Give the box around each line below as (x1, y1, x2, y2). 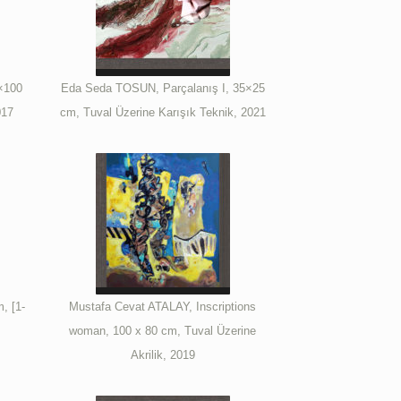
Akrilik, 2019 (130, 347, 195, 362)
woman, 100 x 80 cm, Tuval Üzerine (69, 323, 257, 337)
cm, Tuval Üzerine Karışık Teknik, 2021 (59, 105, 266, 119)
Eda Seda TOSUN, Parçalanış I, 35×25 (60, 81, 265, 95)
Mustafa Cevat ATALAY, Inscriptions (69, 299, 257, 313)
